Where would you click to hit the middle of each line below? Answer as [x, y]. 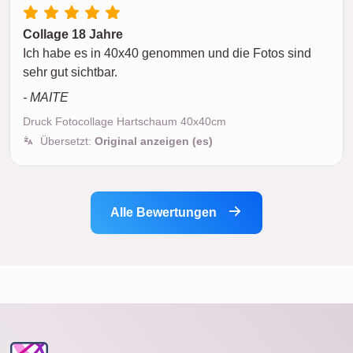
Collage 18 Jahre [73, 34]
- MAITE [46, 97]
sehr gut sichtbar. [70, 72]
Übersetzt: [67, 141]
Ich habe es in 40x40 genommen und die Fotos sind [167, 53]
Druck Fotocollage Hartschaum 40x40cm [124, 121]
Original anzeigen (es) [154, 141]
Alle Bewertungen [165, 212]
